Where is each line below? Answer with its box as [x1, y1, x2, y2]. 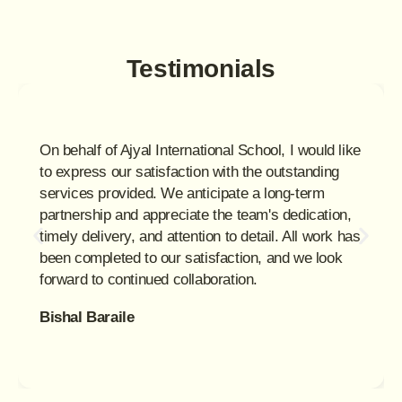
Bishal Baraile [39, 309, 135, 327]
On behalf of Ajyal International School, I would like [39, 142, 361, 160]
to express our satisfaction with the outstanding [39, 163, 339, 181]
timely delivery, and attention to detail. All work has [39, 228, 361, 246]
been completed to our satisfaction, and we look [39, 249, 343, 267]
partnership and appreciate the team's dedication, [39, 206, 352, 224]
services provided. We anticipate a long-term [39, 185, 325, 203]
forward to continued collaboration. [39, 271, 258, 289]
